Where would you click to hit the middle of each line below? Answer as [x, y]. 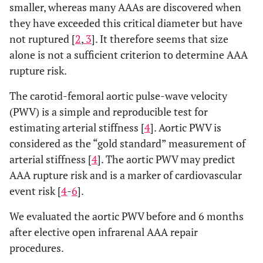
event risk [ [35, 191]
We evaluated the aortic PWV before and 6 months [127, 216]
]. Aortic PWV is [186, 127]
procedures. [37, 248]
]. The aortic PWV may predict [166, 159]
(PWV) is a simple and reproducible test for [109, 112]
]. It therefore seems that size [160, 39]
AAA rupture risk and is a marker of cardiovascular [126, 175]
